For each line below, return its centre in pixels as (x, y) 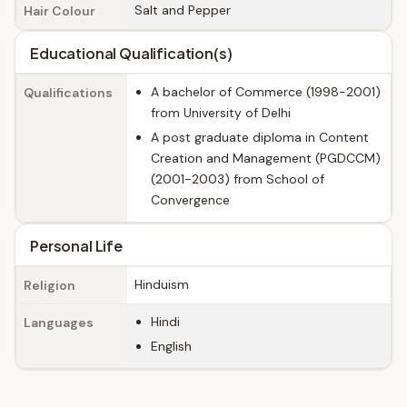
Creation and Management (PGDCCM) (266, 158)
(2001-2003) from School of (238, 179)
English (171, 346)
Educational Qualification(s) (131, 53)
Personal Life (76, 246)
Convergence (190, 200)
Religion (50, 285)
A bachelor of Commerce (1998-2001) (266, 92)
